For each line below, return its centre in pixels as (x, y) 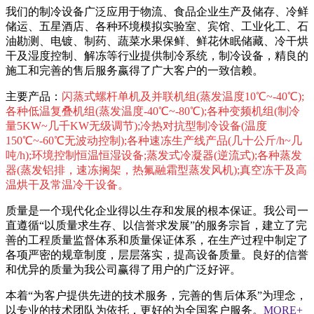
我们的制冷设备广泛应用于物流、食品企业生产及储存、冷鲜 (157, 12)
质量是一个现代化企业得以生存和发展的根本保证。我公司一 (157, 211)
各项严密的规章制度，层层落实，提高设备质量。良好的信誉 (157, 255)
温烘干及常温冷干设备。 (67, 185)
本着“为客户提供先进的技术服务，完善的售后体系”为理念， (156, 296)
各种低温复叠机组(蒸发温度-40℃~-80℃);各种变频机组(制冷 (153, 111)
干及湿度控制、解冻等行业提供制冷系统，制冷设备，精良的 (157, 56)
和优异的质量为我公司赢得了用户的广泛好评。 (123, 270)
